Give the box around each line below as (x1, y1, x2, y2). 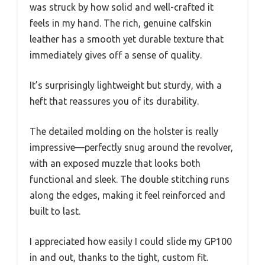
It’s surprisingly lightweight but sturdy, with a (30, 80, 222, 91)
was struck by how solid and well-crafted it (30, 2, 214, 12)
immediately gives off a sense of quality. (30, 50, 202, 60)
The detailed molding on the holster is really (30, 126, 218, 137)
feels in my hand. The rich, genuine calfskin (30, 18, 212, 28)
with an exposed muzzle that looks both (30, 158, 201, 169)
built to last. (30, 206, 80, 216)
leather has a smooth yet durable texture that (30, 34, 224, 44)
